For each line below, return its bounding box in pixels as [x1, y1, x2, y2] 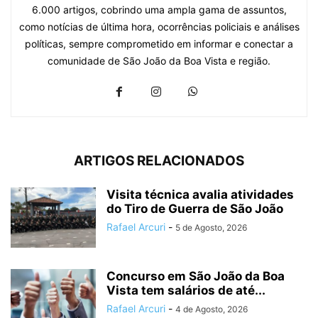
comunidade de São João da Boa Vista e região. [48, 55, 270, 67]
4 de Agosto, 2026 [175, 304, 248, 315]
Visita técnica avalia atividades [106, 187, 294, 202]
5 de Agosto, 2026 [175, 222, 247, 234]
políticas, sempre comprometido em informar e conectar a [25, 38, 293, 50]
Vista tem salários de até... [106, 283, 265, 298]
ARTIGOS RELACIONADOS [74, 153, 244, 170]
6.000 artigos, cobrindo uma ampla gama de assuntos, [31, 4, 287, 16]
